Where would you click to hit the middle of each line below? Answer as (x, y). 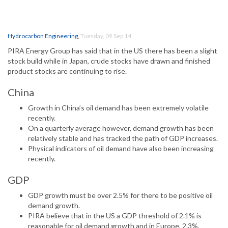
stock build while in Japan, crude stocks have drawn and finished (109, 61)
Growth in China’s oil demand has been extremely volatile (118, 108)
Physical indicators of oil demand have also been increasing (121, 149)
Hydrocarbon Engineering (43, 36)
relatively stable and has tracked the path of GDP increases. (123, 138)
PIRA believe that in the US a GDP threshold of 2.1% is (115, 216)
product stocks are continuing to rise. (67, 71)
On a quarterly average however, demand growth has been (121, 128)
